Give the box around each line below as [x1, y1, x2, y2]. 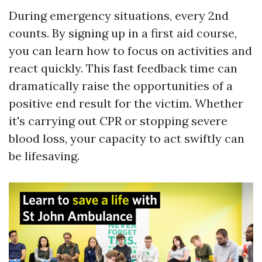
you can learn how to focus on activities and [9, 43, 252, 58]
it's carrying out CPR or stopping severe [9, 113, 227, 128]
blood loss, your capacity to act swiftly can [9, 131, 244, 146]
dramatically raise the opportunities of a [9, 78, 233, 93]
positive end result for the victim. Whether [9, 96, 243, 111]
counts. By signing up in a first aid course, [9, 26, 237, 40]
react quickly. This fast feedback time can [9, 61, 237, 75]
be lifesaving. [9, 149, 80, 163]
